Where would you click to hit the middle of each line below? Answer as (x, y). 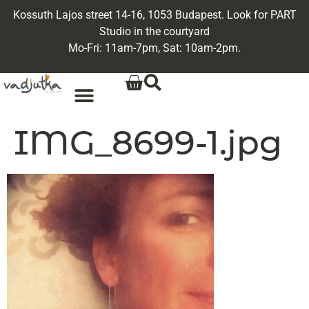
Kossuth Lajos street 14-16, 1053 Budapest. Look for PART (154, 15)
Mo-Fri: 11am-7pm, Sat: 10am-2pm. (154, 48)
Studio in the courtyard (154, 31)
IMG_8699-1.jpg (148, 143)
